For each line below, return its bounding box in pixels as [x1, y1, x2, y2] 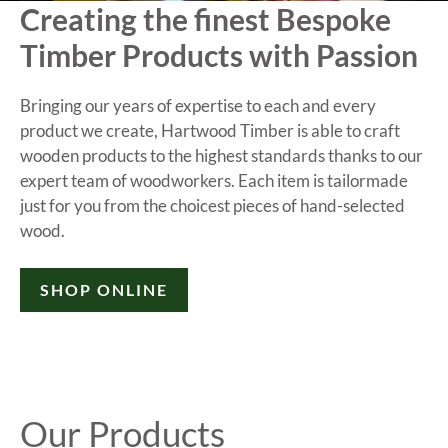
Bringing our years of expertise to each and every [20, 94, 376, 116]
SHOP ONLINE [40, 280, 168, 300]
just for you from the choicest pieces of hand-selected [20, 194, 405, 216]
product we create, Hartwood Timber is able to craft [20, 119, 400, 141]
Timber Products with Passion [20, 36, 418, 73]
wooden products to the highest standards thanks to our [20, 144, 423, 166]
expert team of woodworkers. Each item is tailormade [20, 169, 408, 191]
